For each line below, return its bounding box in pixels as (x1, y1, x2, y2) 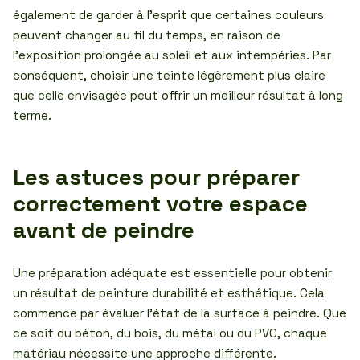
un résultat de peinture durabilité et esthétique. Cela (13, 285, 325, 301)
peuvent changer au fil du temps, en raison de (13, 27, 280, 43)
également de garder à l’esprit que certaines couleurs (13, 7, 324, 22)
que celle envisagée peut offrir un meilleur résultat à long (13, 88, 343, 103)
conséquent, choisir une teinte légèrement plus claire (13, 67, 325, 83)
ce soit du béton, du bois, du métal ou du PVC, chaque (13, 325, 327, 341)
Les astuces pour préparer (13, 162, 300, 191)
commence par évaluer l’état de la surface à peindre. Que (13, 305, 346, 321)
